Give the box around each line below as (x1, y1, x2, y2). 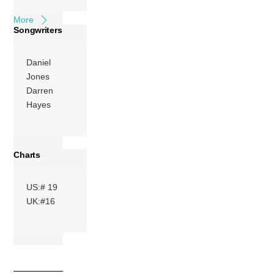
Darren (26, 86, 54, 96)
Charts (13, 149, 40, 160)
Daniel (26, 57, 51, 68)
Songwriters (13, 25, 62, 35)
